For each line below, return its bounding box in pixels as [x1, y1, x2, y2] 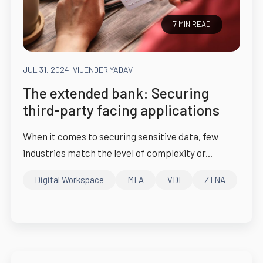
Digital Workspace [34, 174, 104, 185]
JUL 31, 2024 [22, 65, 69, 75]
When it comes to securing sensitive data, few [22, 130, 218, 143]
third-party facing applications [22, 101, 220, 119]
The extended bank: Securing [22, 84, 209, 102]
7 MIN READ [173, 19, 211, 29]
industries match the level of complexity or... [22, 147, 213, 159]
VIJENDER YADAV [72, 65, 133, 75]
